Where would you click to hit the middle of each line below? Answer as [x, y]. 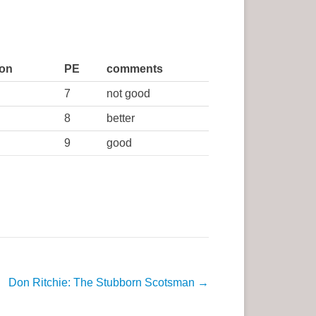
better [121, 118]
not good [128, 93]
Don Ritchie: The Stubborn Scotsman [103, 282]
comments [135, 69]
